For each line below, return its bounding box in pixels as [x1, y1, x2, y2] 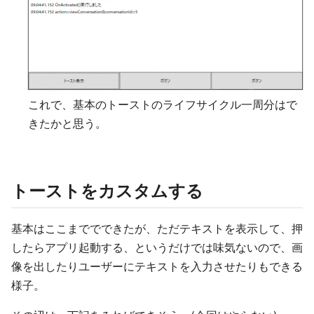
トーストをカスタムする [11, 180, 203, 201]
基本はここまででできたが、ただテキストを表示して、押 [11, 221, 303, 235]
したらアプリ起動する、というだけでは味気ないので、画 [11, 240, 303, 254]
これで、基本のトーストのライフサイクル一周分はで [28, 97, 297, 111]
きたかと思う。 [28, 116, 107, 130]
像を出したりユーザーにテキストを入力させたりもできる [11, 259, 303, 273]
